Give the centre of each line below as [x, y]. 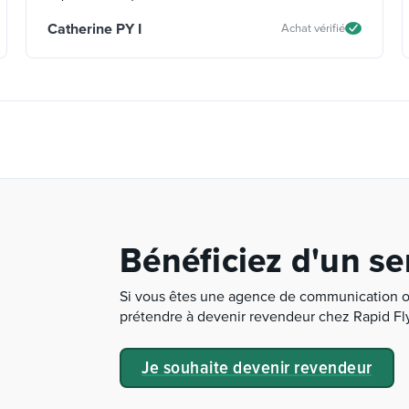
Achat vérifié [313, 28]
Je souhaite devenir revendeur [257, 367]
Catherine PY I [94, 28]
